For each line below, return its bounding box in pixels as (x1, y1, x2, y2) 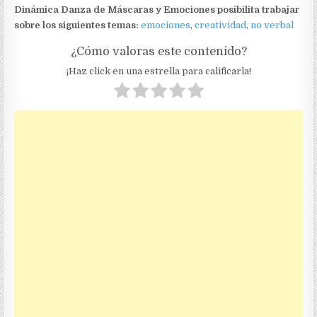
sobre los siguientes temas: (14, 20, 142, 31)
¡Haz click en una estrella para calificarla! (66, 66, 251, 77)
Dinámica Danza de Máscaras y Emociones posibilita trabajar (14, 4, 300, 16)
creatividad (195, 20, 247, 31)
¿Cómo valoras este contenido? (70, 45, 247, 59)
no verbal (250, 20, 294, 31)
